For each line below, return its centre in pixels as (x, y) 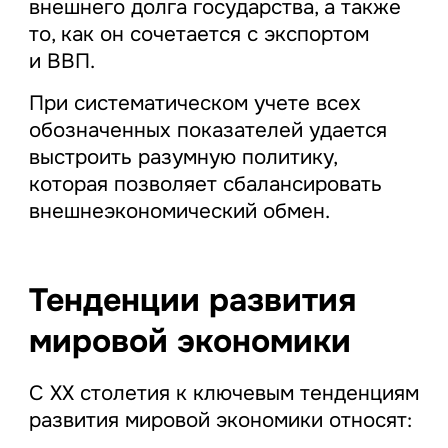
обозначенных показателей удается (207, 129)
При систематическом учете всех (194, 102)
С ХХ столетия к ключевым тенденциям (223, 393)
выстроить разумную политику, (182, 156)
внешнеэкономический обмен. (179, 210)
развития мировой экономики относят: (220, 420)
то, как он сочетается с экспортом (198, 33)
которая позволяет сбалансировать (205, 183)
